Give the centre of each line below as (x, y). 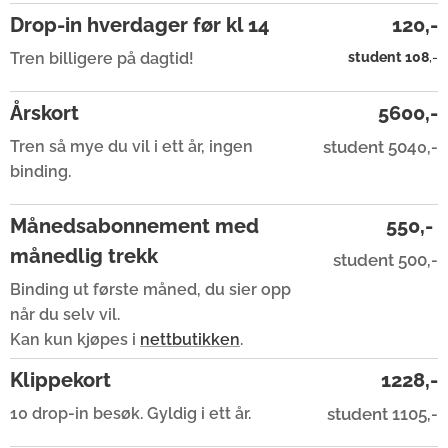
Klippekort (60, 380)
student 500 (380, 260)
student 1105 (377, 414)
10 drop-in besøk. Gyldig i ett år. (130, 413)
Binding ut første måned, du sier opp (150, 289)
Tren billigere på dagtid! (102, 58)
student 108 (388, 57)
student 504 (370, 147)
